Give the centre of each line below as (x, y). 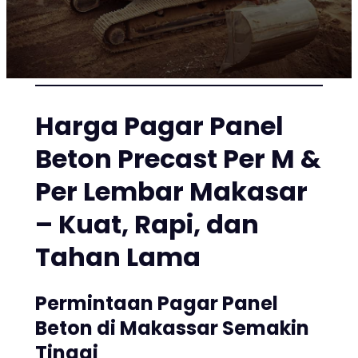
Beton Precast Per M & (178, 159)
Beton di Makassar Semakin (172, 328)
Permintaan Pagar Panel (157, 303)
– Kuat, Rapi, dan (147, 225)
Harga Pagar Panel (159, 126)
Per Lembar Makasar (171, 192)
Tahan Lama (118, 257)
